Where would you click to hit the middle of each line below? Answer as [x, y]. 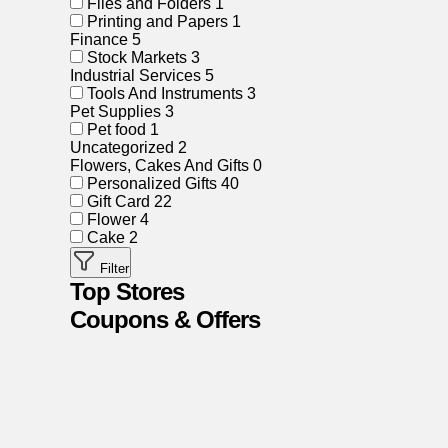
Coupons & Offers [165, 319]
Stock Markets [137, 57]
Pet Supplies [117, 111]
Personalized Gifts [152, 183]
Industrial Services [137, 75]
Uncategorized [124, 147]
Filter [112, 268]
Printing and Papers [157, 21]
